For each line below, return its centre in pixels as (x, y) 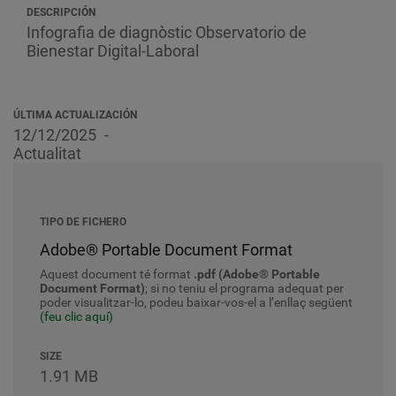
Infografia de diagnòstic (111, 32)
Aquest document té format (117, 274)
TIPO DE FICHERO (83, 222)
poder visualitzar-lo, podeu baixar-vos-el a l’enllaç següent (196, 302)
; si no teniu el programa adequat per (244, 288)
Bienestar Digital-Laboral (113, 51)
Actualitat (47, 153)
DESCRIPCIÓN (61, 12)
